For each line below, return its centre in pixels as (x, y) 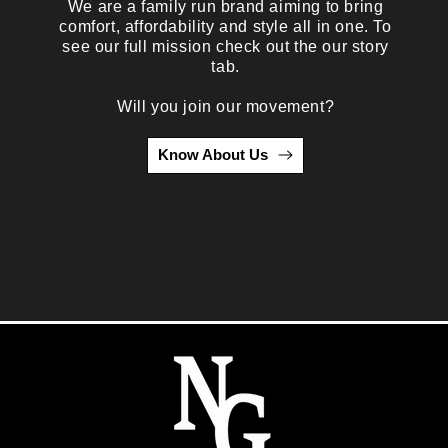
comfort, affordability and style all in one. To (225, 26)
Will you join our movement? (225, 106)
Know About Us (213, 155)
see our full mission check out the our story (225, 46)
